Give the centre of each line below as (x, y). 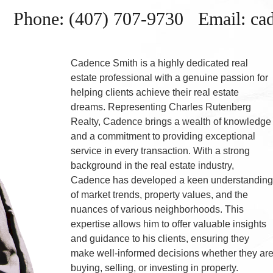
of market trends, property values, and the (160, 195)
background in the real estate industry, (153, 165)
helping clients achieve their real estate (155, 92)
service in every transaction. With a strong (161, 151)
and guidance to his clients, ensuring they (160, 239)
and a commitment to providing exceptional (163, 136)
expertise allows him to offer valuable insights (169, 224)
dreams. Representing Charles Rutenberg (161, 107)
